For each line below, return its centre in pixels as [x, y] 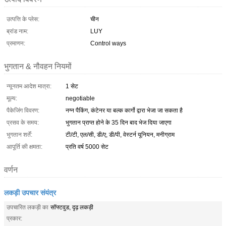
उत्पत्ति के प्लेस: [23, 19]
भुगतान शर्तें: [19, 134]
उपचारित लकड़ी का [27, 207]
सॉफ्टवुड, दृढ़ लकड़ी [72, 207]
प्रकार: [14, 218]
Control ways [108, 43]
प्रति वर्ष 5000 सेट [87, 147]
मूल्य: [12, 98]
